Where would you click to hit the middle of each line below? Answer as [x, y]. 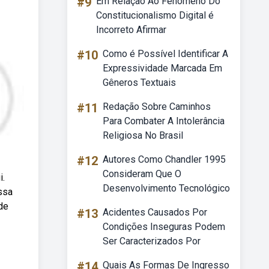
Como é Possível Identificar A [165, 54]
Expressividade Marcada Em [162, 68]
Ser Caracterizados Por [152, 241]
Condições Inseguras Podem [164, 227]
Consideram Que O [142, 174]
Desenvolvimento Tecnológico [166, 188]
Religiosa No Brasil [143, 135]
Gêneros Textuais [139, 83]
